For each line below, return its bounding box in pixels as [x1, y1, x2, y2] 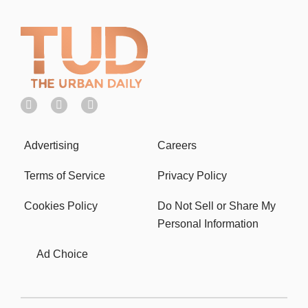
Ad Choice [36, 247, 88, 260]
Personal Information [157, 217, 258, 230]
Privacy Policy [157, 169, 227, 181]
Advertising [24, 139, 79, 151]
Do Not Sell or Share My [157, 199, 276, 212]
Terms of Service [24, 169, 105, 181]
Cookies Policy [24, 199, 98, 212]
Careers [157, 139, 197, 151]
